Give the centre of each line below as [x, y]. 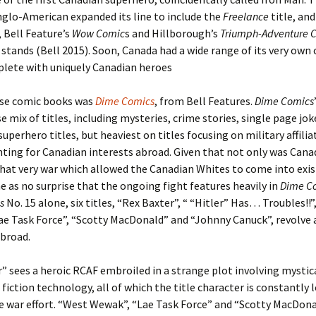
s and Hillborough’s [172, 33]
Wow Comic [98, 33]
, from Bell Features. [205, 101]
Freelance [246, 16]
